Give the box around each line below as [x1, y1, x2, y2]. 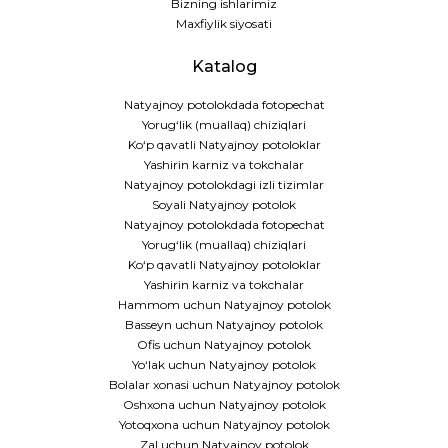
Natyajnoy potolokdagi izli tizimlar [124, 177, 324, 193]
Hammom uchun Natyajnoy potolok [117, 297, 331, 313]
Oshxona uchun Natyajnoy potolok [122, 397, 326, 413]
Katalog [191, 57, 257, 77]
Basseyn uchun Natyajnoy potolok [125, 317, 323, 333]
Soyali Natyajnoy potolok [152, 197, 296, 213]
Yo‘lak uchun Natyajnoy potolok [132, 357, 316, 373]
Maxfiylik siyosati [176, 16, 272, 32]
